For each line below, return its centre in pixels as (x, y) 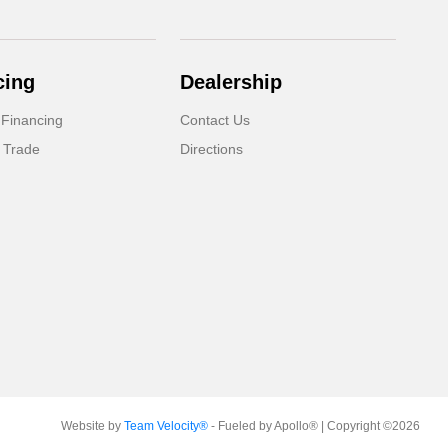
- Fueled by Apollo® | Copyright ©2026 (313, 426)
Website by (92, 426)
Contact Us (215, 120)
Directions (212, 149)
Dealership (231, 82)
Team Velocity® (165, 426)
